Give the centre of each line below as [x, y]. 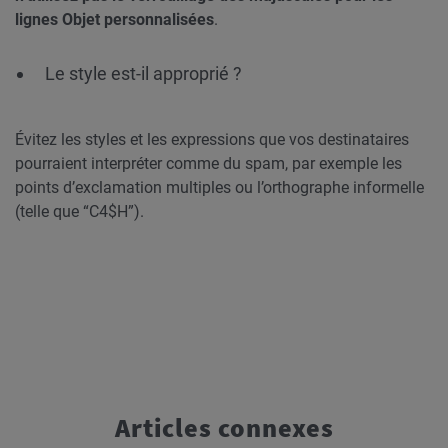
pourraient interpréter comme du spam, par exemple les [208, 163]
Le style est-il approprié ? [143, 73]
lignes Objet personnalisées [114, 19]
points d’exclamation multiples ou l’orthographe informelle [219, 187]
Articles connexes [224, 427]
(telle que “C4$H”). [79, 211]
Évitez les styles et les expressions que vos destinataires [212, 139]
